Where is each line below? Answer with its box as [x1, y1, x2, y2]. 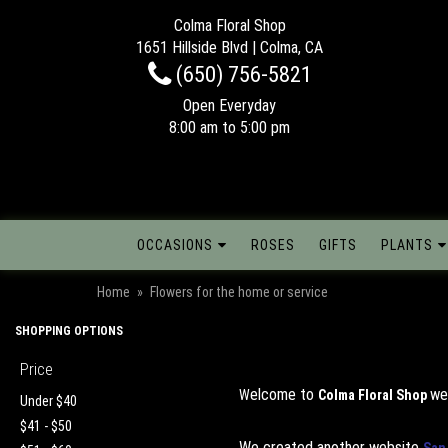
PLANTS [381, 236, 433, 253]
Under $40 [20, 392, 77, 409]
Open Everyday [183, 96, 276, 115]
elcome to [250, 384, 318, 404]
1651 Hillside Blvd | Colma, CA [136, 38, 323, 57]
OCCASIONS [137, 236, 213, 253]
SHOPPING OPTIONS [15, 323, 123, 338]
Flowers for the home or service [150, 283, 328, 300]
